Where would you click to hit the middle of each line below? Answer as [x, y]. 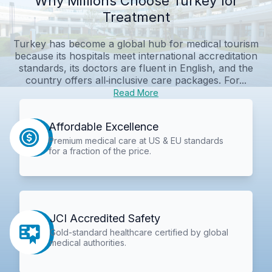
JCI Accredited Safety [105, 219]
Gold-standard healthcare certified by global [139, 233]
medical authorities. [88, 243]
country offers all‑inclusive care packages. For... [136, 80]
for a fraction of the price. [100, 151]
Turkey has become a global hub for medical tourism [136, 43]
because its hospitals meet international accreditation [136, 56]
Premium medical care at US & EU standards [136, 140]
